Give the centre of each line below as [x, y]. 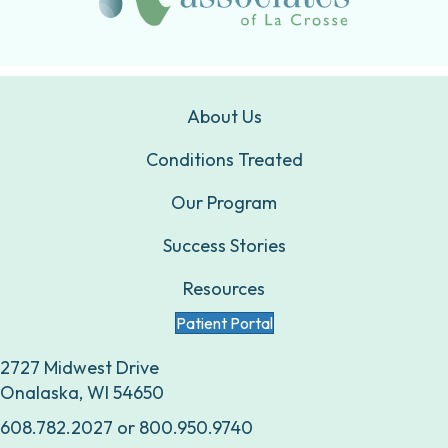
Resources [224, 289]
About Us [224, 117]
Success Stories [224, 246]
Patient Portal [224, 323]
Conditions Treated [224, 160]
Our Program [224, 203]
